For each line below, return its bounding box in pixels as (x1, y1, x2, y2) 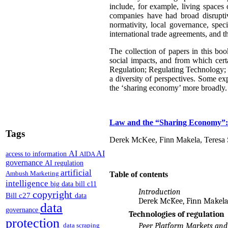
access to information (6, 149, 69, 158)
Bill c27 (6, 190, 33, 199)
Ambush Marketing (6, 169, 61, 177)
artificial (61, 167, 92, 178)
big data (50, 180, 75, 188)
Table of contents (109, 170, 168, 179)
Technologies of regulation (128, 210, 224, 219)
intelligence (6, 178, 50, 188)
